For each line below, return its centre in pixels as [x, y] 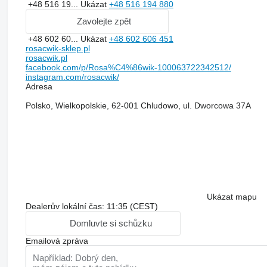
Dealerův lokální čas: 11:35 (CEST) [91, 206]
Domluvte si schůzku [111, 223]
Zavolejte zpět [104, 21]
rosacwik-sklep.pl [58, 48]
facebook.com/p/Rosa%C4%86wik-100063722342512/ [128, 67]
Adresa [39, 86]
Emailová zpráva [57, 240]
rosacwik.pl [46, 58]
